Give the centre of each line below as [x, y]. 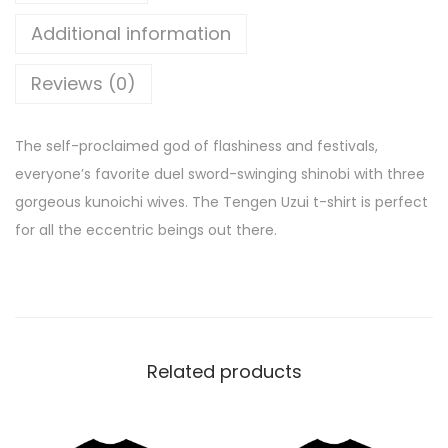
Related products [224, 371]
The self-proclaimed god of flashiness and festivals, [196, 145]
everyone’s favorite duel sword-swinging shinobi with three [220, 173]
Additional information [131, 33]
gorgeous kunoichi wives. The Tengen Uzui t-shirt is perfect [221, 201]
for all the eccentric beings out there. [146, 229]
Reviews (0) [83, 83]
